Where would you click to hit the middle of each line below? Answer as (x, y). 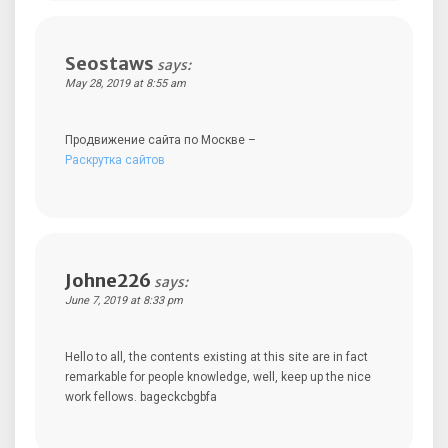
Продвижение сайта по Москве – (160, 139)
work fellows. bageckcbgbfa (141, 396)
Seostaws (109, 63)
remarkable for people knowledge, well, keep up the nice (218, 376)
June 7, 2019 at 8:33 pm (124, 300)
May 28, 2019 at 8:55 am (125, 83)
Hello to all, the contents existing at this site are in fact (216, 356)
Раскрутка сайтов (115, 159)
